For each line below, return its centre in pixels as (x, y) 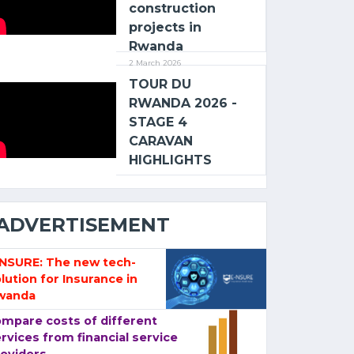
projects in (166, 27)
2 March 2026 (155, 63)
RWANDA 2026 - (183, 103)
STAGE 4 (158, 122)
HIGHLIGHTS (171, 160)
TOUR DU (160, 84)
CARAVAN (161, 141)
